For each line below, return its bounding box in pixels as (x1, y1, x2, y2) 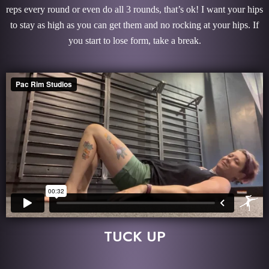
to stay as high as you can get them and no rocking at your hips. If (10, 19, 259, 30)
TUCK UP (103, 225, 166, 247)
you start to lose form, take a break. (68, 35, 201, 46)
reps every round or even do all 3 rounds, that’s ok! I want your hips (6, 4, 263, 14)
